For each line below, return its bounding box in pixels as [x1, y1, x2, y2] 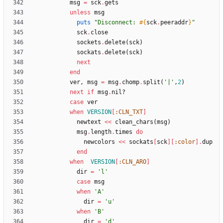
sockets [77, 39, 101, 46]
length [91, 128, 111, 136]
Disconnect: [98, 19, 139, 26]
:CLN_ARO [118, 158, 146, 166]
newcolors [84, 138, 115, 146]
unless [70, 9, 91, 16]
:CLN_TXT [115, 109, 143, 116]
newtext [77, 118, 101, 126]
